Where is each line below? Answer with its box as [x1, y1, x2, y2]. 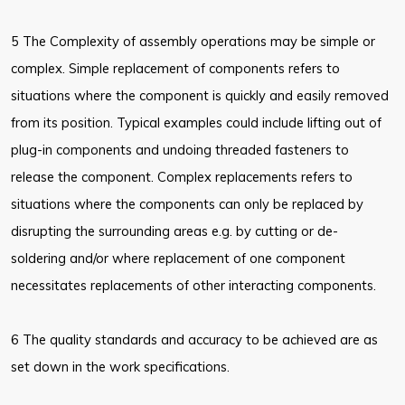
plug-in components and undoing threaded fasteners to [11, 141, 349, 159]
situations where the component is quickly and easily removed [11, 87, 389, 105]
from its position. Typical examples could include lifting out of [11, 114, 381, 132]
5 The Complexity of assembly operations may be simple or [11, 33, 375, 51]
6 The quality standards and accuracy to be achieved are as [11, 331, 378, 349]
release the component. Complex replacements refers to [11, 168, 353, 186]
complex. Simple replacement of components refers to [11, 60, 340, 78]
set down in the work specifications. [11, 358, 230, 376]
